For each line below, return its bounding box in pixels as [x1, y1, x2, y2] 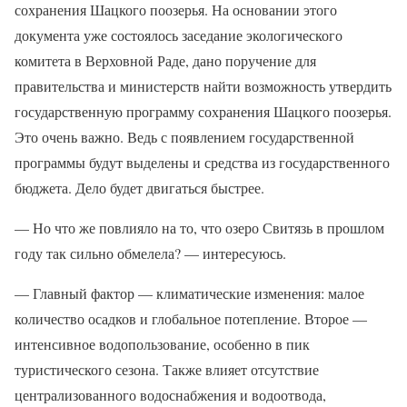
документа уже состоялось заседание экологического [15, 25, 342, 45]
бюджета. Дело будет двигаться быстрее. [15, 178, 264, 198]
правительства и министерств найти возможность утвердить [15, 76, 392, 96]
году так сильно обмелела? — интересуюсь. [15, 243, 286, 263]
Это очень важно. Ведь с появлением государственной [15, 127, 354, 147]
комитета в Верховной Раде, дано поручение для [15, 51, 316, 71]
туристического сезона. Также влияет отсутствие [15, 360, 319, 380]
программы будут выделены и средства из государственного [15, 153, 390, 173]
